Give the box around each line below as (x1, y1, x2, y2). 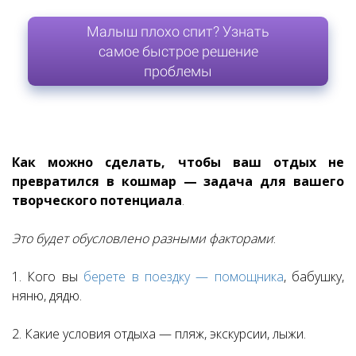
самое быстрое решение (98, 43, 258, 60)
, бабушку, (283, 268, 344, 286)
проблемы (144, 63, 212, 80)
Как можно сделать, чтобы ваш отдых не (12, 153, 344, 172)
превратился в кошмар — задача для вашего (12, 172, 344, 191)
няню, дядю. (12, 287, 82, 305)
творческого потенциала (12, 192, 182, 210)
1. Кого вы (12, 268, 84, 286)
